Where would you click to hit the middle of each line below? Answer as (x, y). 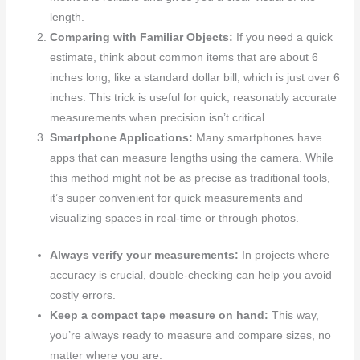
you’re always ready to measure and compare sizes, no (191, 335)
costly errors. (83, 295)
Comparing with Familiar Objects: (142, 38)
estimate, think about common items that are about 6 (184, 58)
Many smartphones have (258, 138)
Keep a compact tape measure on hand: (160, 315)
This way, (294, 315)
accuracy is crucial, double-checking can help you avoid (191, 275)
